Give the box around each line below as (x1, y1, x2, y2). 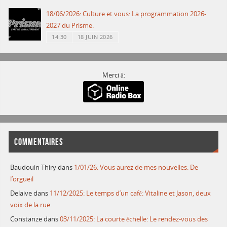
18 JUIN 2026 (77, 33, 113, 41)
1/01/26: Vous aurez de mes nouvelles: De (74, 163, 199, 172)
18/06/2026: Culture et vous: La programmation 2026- (46, 10, 207, 19)
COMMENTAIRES (14, 136, 64, 147)
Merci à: (102, 71, 125, 80)
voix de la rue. (10, 200, 52, 209)
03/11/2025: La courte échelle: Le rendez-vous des (60, 214, 208, 223)
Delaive (10, 188, 32, 198)
